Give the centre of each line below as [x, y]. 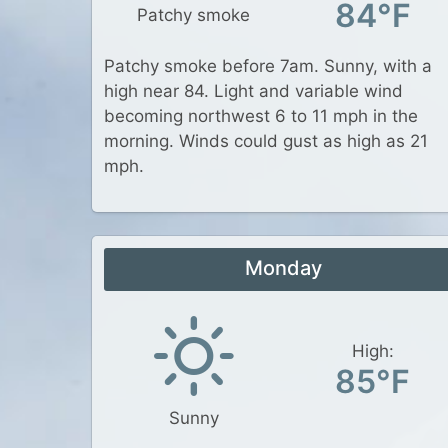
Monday [283, 268]
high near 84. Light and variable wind [253, 91]
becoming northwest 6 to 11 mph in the [261, 116]
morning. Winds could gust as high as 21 [266, 141]
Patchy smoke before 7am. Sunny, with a [268, 66]
